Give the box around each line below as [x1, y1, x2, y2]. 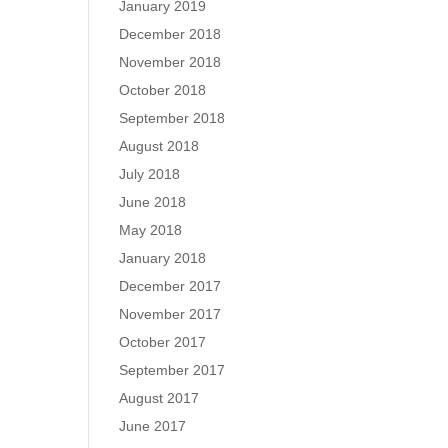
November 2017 [119, 306, 222, 322]
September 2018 [119, 110, 226, 126]
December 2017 [119, 278, 222, 294]
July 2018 [119, 166, 181, 182]
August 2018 [119, 138, 200, 154]
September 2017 [119, 362, 226, 378]
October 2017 [119, 334, 207, 350]
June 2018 [119, 194, 187, 210]
